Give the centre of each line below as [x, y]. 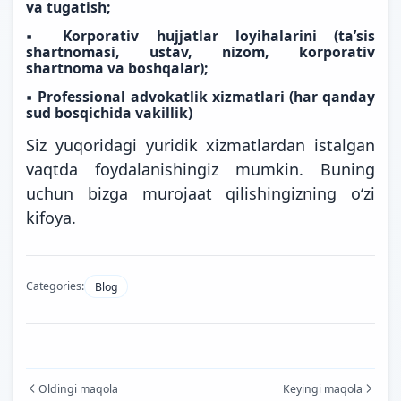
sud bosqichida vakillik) [109, 112]
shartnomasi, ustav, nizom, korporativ [200, 51]
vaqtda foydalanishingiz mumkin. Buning [200, 169]
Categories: [55, 286]
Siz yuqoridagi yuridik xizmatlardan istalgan [200, 145]
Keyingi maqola [323, 388]
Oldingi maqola [78, 388]
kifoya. [51, 217]
